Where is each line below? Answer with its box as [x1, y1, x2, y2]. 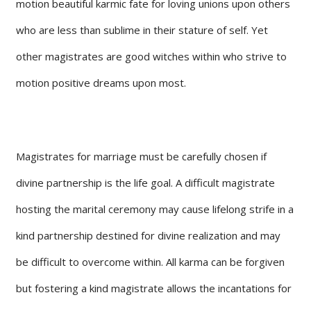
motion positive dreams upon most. [16, 75, 186, 90]
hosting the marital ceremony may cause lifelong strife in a [16, 201, 294, 216]
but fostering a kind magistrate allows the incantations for [16, 280, 292, 295]
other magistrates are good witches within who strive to [16, 49, 287, 63]
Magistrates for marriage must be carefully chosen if [16, 149, 267, 163]
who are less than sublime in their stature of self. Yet [16, 22, 268, 37]
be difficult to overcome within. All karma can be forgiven [16, 254, 285, 269]
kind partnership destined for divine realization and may [16, 228, 280, 242]
